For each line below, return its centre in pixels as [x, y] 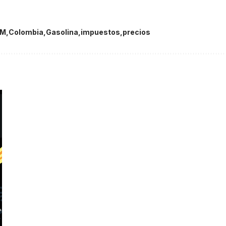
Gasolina [62, 32]
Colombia [26, 32]
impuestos [100, 32]
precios [136, 32]
